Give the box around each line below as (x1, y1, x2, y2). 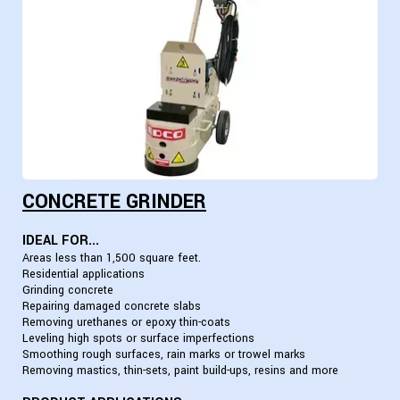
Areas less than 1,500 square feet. (22, 249, 201, 266)
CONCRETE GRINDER (22, 187, 206, 216)
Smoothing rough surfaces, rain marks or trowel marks (22, 346, 305, 362)
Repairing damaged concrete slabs (22, 297, 201, 314)
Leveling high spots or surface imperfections (22, 329, 254, 346)
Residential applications (22, 265, 145, 282)
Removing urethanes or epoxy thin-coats (22, 313, 230, 330)
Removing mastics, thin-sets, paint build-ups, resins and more (22, 362, 338, 379)
